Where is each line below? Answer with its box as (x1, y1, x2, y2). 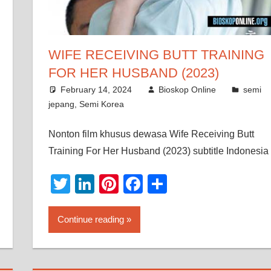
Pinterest (118, 172, 195, 195)
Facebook (142, 172, 229, 195)
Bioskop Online (158, 84, 217, 94)
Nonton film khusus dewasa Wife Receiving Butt (48, 128, 254, 139)
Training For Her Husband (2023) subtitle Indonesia (48, 145, 269, 156)
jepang (48, 99, 74, 109)
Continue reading (57, 214, 124, 224)
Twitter (70, 172, 128, 195)
